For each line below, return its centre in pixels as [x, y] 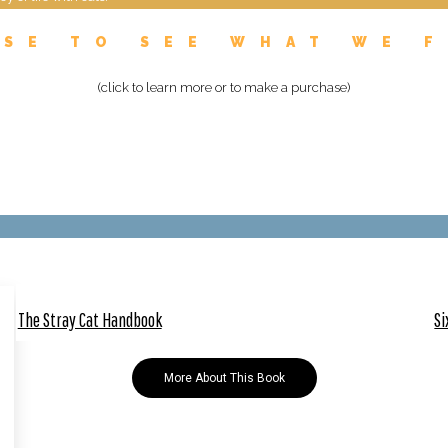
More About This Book [224, 378]
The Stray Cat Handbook [89, 320]
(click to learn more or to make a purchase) [224, 88]
